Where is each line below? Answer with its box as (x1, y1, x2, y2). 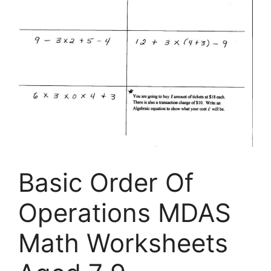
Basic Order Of (18, 167, 194, 198)
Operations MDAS (18, 197, 231, 229)
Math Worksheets (18, 227, 228, 259)
